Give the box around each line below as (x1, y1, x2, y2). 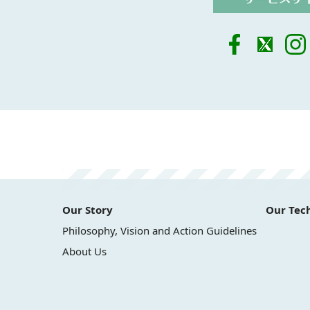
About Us (62, 244, 107, 258)
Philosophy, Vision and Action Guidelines (62, 224, 257, 237)
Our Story (62, 203, 113, 217)
